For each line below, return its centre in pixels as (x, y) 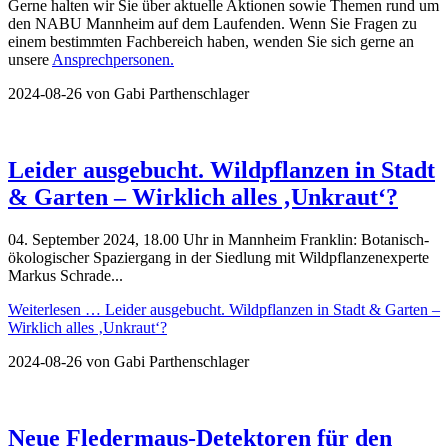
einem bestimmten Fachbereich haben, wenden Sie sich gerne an (211, 41)
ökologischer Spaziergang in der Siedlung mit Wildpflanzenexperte (218, 257)
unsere (30, 59)
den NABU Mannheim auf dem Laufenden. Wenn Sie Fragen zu (212, 23)
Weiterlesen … (54, 309)
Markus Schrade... (65, 275)
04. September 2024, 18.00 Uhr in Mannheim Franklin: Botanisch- (218, 239)
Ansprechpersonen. (113, 59)
